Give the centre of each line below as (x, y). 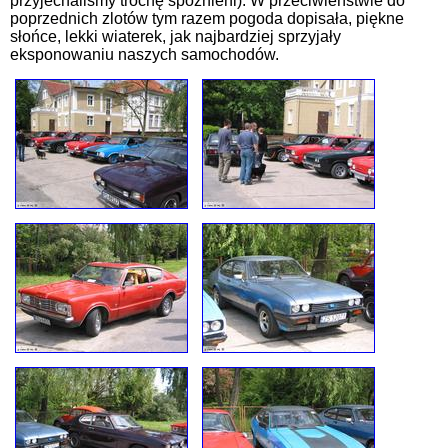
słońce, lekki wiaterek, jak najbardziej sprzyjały (175, 37)
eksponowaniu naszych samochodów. (144, 55)
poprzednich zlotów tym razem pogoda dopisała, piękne (207, 19)
